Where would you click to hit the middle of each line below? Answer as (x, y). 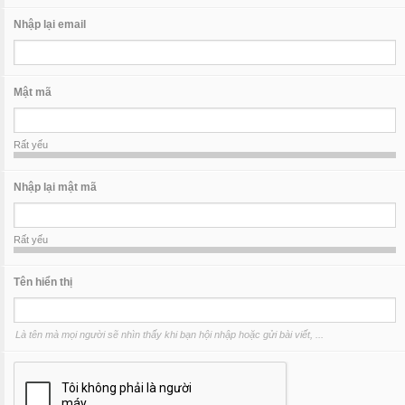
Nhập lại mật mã (55, 187)
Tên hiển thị (43, 282)
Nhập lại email (50, 24)
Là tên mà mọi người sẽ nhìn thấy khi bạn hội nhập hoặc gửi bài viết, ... (170, 334)
